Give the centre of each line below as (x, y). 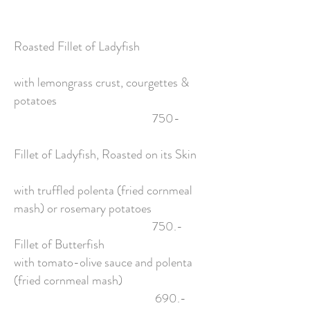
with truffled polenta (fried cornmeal (103, 190)
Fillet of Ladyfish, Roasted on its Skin (109, 154)
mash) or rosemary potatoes (99, 208)
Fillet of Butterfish (102, 244)
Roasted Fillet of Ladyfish (109, 46)
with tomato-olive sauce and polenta (103, 262)
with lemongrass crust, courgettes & (101, 82)
